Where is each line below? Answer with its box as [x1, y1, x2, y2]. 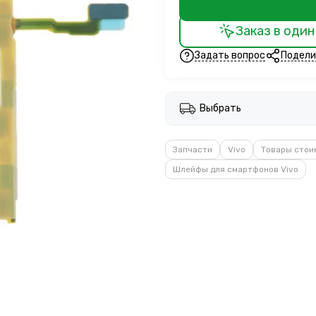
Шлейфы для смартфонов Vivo [173, 164, 298, 174]
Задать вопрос [195, 49, 265, 61]
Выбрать [200, 102, 241, 114]
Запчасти [173, 145, 212, 154]
